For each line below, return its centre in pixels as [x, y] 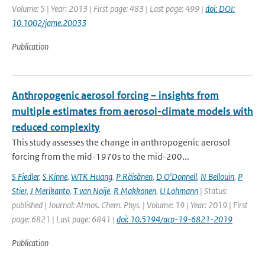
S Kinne [55, 177]
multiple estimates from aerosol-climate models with [132, 111]
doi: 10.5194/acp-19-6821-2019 [174, 219]
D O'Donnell [177, 177]
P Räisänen [134, 177]
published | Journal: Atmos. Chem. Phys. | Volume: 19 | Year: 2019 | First [130, 205]
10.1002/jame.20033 [49, 23]
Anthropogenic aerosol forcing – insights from [115, 95]
